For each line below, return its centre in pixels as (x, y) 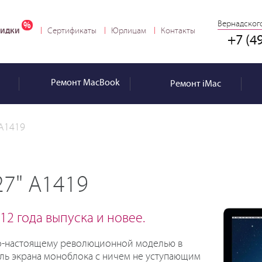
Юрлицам (129, 31)
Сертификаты (72, 31)
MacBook (101, 83)
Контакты (178, 31)
